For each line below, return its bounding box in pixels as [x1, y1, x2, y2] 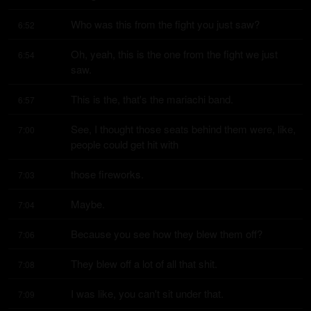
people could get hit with [71, 137, 178, 151]
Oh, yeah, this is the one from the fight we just [71, 47, 278, 61]
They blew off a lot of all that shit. [71, 256, 217, 271]
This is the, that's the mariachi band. [71, 92, 233, 106]
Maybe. [71, 196, 105, 211]
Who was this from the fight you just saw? [71, 17, 260, 31]
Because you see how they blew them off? [71, 226, 262, 241]
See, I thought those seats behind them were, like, [71, 121, 296, 136]
